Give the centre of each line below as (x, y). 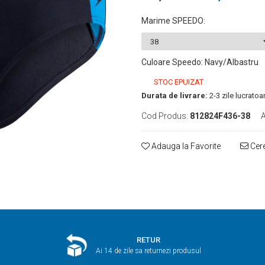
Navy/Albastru (232, 62)
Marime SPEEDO (172, 21)
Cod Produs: (165, 116)
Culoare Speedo (171, 62)
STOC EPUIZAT (178, 82)
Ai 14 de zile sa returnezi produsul (149, 251)
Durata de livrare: (174, 96)
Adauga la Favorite (185, 146)
